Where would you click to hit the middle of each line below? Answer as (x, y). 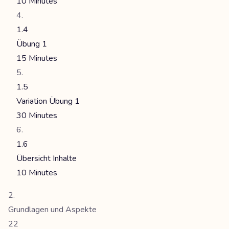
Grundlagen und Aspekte (52, 210)
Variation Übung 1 (48, 101)
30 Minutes (37, 116)
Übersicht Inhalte (47, 158)
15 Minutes (37, 58)
